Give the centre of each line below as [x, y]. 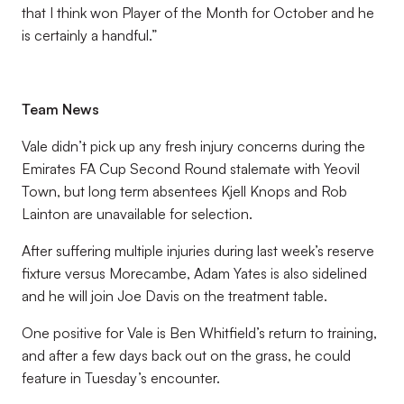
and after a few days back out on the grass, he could [186, 355]
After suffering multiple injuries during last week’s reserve [198, 251]
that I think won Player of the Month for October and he [198, 13]
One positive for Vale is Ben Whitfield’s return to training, [199, 333]
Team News [62, 109]
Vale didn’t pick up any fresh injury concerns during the [193, 146]
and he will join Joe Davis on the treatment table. [174, 296]
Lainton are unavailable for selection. [137, 214]
